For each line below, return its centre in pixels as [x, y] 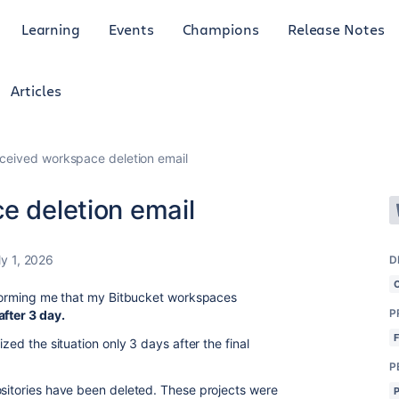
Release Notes [336, 28]
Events [131, 28]
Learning [51, 28]
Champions [220, 28]
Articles [36, 90]
